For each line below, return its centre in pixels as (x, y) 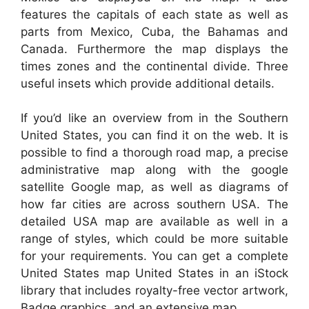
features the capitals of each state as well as (154, 14)
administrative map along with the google (154, 170)
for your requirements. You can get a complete (154, 256)
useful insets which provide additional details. (148, 83)
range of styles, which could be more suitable (154, 239)
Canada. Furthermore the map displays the (154, 49)
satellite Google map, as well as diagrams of (154, 187)
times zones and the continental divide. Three (154, 66)
